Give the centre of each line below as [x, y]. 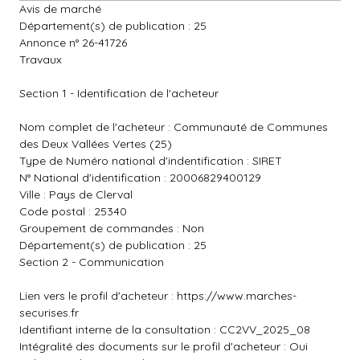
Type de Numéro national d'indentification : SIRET [151, 161]
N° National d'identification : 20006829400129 [140, 178]
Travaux [41, 59]
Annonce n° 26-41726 [73, 43]
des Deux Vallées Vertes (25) [96, 144]
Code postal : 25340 [73, 211]
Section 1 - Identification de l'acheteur [119, 93]
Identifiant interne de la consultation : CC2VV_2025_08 [165, 329]
